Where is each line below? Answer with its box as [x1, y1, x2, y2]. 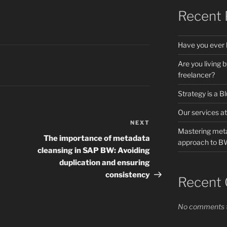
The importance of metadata [44, 134, 150, 143]
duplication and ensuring [59, 158, 150, 168]
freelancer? [177, 70, 215, 79]
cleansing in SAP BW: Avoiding [37, 146, 150, 156]
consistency [105, 170, 150, 180]
